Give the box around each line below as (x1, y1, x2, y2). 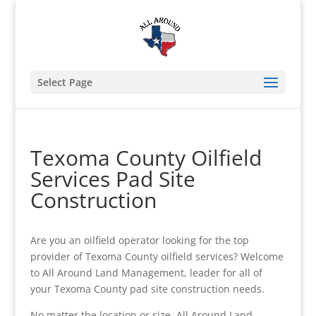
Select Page (37, 75, 92, 89)
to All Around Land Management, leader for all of (30, 266, 262, 279)
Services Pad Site (30, 164, 195, 193)
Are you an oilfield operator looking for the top (30, 233, 249, 247)
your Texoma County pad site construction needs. (30, 282, 265, 296)
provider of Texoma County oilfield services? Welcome (30, 250, 284, 263)
